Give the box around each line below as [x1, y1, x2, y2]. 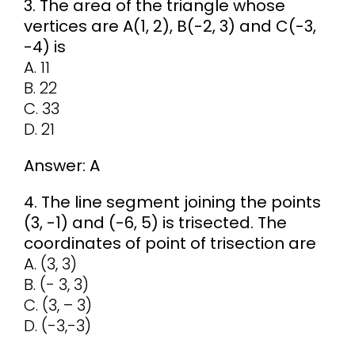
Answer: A [23, 155, 100, 177]
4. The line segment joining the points [23, 191, 321, 214]
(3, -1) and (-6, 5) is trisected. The [23, 212, 287, 235]
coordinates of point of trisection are [23, 232, 316, 255]
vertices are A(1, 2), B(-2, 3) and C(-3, [23, 15, 316, 38]
